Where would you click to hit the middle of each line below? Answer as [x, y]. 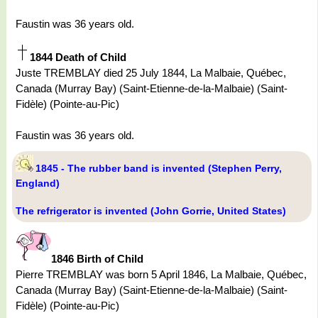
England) [38, 183]
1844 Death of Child [78, 57]
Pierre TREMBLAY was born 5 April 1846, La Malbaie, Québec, [161, 275]
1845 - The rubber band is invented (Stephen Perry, [159, 169]
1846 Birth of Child [97, 259]
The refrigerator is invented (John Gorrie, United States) [151, 211]
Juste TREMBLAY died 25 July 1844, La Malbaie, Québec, [151, 73]
